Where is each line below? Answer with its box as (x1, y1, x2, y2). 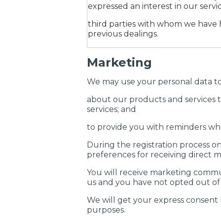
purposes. (87, 205, 125, 215)
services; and (87, 105, 136, 114)
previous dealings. (88, 29, 158, 38)
